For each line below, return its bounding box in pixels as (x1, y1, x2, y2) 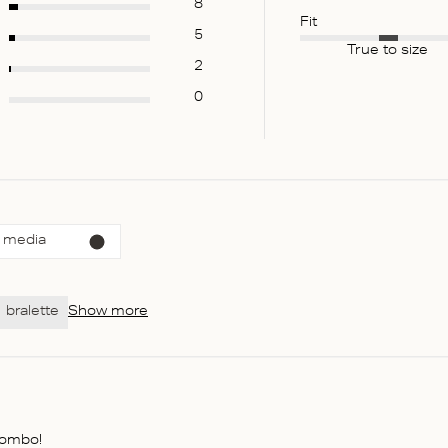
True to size (347, 45, 428, 59)
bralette (6, 306, 59, 320)
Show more (68, 306, 148, 320)
